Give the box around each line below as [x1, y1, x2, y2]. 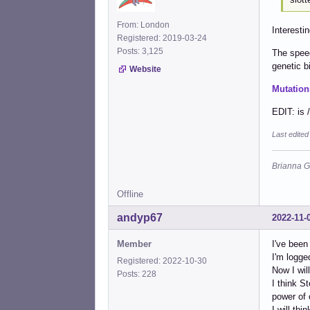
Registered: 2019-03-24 [117, 33, 207, 43]
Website [129, 64, 161, 74]
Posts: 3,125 [117, 46, 167, 56]
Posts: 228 [117, 268, 161, 279]
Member [117, 238, 152, 249]
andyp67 [117, 211, 163, 224]
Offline [117, 188, 143, 199]
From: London [117, 19, 170, 30]
